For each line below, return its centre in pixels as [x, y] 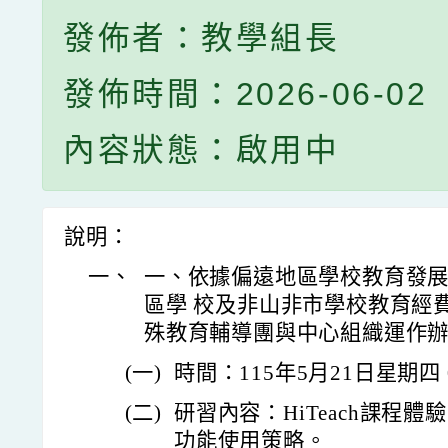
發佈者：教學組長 [201, 38]
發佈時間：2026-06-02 [245, 94]
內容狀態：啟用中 [201, 150]
